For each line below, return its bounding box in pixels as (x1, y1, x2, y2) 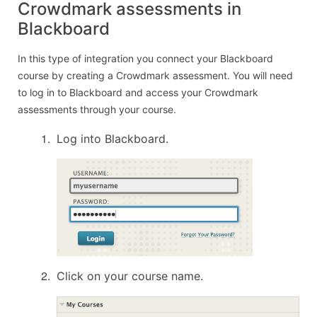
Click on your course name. (57, 269, 203, 284)
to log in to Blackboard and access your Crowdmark (18, 86, 258, 99)
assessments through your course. (18, 103, 176, 116)
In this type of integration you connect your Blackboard (18, 52, 273, 65)
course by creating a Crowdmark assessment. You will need (18, 69, 293, 82)
